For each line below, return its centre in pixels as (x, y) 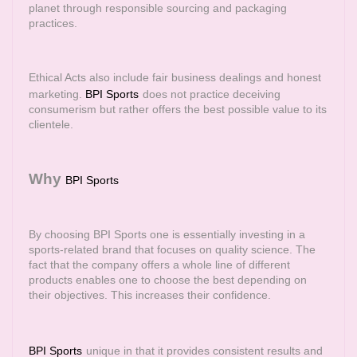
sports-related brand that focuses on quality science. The (172, 249)
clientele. (51, 124)
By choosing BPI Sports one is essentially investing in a (167, 234)
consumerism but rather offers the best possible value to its (178, 109)
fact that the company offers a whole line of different (159, 265)
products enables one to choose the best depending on (168, 280)
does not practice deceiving (212, 94)
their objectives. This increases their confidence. (150, 295)
